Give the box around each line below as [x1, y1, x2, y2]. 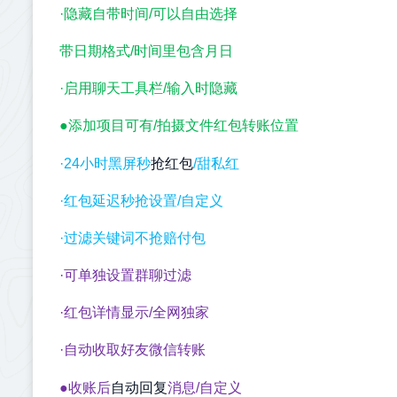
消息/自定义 [167, 380, 242, 395]
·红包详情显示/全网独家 [59, 305, 209, 320]
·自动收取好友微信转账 [59, 342, 206, 357]
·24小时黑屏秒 [59, 156, 151, 171]
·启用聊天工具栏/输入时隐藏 [59, 81, 237, 96]
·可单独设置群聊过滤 [59, 268, 191, 283]
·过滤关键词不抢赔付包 [59, 230, 206, 245]
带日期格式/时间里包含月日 [59, 43, 233, 58]
